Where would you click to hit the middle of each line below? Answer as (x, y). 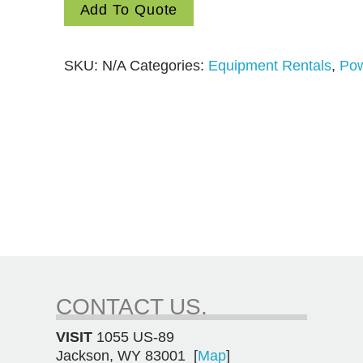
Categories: (169, 66)
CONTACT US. (132, 307)
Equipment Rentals (269, 66)
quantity (88, 13)
